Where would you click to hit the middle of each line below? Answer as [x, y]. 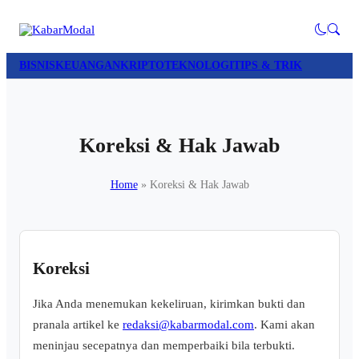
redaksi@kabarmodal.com [188, 325]
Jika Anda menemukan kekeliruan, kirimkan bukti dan [169, 304]
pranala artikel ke [78, 325]
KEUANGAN [88, 65]
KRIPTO [142, 65]
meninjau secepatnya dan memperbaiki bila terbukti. [164, 345]
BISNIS [37, 65]
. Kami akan [284, 325]
